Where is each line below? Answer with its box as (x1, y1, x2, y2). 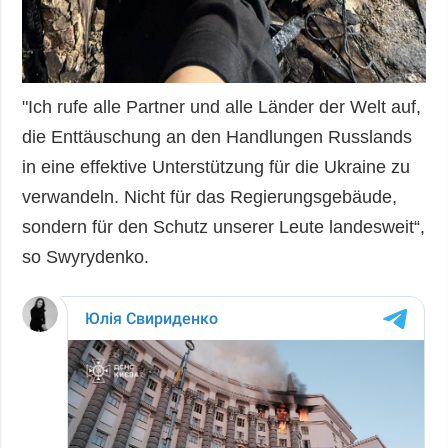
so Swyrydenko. (22, 247, 150, 268)
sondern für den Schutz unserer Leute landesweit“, (22, 217, 426, 238)
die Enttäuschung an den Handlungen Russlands (22, 127, 413, 148)
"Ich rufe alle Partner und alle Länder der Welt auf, (22, 97, 422, 118)
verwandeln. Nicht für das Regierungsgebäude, (22, 187, 398, 208)
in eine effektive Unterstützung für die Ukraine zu (22, 157, 411, 178)
